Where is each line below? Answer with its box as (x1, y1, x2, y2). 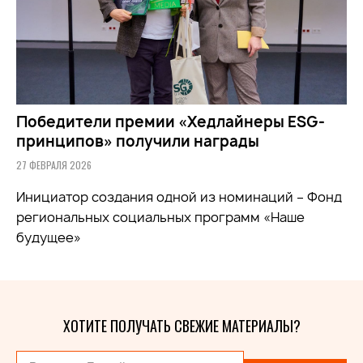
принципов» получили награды (16, 131, 259, 152)
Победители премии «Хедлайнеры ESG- (16, 112, 325, 133)
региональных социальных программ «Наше (16, 208, 305, 227)
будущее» (16, 228, 81, 247)
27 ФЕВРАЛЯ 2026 (16, 158, 92, 173)
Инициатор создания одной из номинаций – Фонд (16, 188, 342, 207)
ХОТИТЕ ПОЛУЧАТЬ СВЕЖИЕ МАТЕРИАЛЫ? (62, 315, 301, 337)
